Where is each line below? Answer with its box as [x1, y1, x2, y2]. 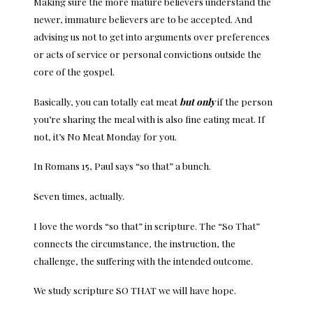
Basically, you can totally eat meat [34, 94, 180, 108]
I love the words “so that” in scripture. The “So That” [34, 219, 260, 232]
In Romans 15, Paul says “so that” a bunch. [34, 159, 211, 173]
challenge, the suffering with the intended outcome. [34, 254, 253, 267]
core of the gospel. [34, 64, 115, 78]
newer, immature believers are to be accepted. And [34, 12, 252, 25]
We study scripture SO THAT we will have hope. [34, 284, 236, 297]
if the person [215, 94, 272, 108]
